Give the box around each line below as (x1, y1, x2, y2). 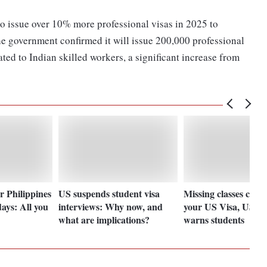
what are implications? (58, 212, 150, 226)
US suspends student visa (58, 186, 160, 200)
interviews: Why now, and (58, 199, 163, 213)
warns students (184, 212, 245, 226)
